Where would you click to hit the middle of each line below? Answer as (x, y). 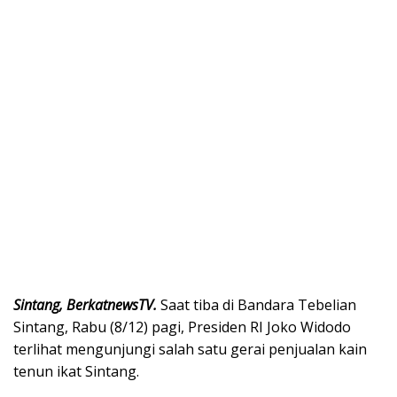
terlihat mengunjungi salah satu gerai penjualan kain (190, 350)
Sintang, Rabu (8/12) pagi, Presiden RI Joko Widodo (182, 327)
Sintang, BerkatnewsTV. (87, 305)
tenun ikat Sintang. (76, 372)
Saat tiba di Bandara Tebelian (258, 305)
